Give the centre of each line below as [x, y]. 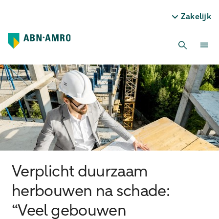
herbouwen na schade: [91, 192]
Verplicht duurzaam [80, 172]
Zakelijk [196, 17]
